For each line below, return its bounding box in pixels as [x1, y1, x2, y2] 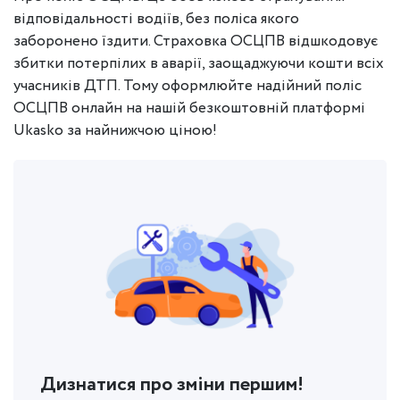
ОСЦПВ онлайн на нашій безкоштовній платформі [13, 97, 365, 120]
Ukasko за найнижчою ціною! [13, 120, 217, 142]
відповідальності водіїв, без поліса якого [13, 8, 299, 30]
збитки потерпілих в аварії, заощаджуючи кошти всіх [13, 53, 384, 75]
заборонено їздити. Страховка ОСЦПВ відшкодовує [13, 30, 378, 53]
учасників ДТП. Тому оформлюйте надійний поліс [13, 75, 362, 97]
